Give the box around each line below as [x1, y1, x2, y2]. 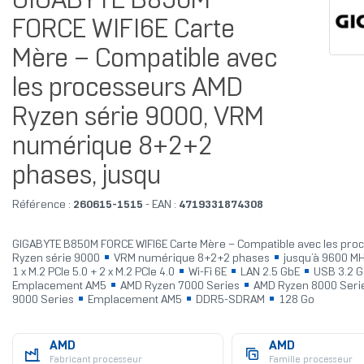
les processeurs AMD [11, 77, 243, 102]
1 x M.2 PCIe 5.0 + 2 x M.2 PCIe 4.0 [11, 267, 177, 279]
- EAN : [142, 200, 179, 211]
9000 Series [11, 295, 76, 306]
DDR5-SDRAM [193, 295, 267, 306]
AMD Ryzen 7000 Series [117, 281, 242, 292]
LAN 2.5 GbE [237, 267, 302, 279]
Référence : [11, 200, 71, 211]
